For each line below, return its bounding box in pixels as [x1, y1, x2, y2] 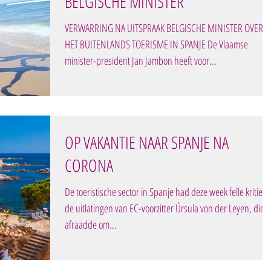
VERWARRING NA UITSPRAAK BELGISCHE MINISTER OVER [65, 20, 263, 35]
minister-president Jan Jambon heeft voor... [65, 53, 217, 68]
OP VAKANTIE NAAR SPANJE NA [65, 130, 229, 154]
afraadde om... [65, 217, 117, 232]
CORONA [65, 153, 113, 177]
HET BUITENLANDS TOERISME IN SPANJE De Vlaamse [65, 36, 248, 51]
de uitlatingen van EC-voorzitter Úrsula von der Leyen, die [65, 200, 264, 215]
